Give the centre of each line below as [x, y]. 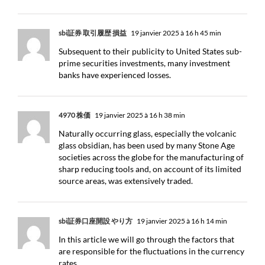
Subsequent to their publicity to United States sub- [150, 51]
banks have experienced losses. [115, 75]
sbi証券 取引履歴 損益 [93, 33]
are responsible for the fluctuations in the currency [151, 251]
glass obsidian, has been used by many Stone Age [147, 145]
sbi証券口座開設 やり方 [96, 221]
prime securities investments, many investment [144, 63]
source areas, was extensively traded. [126, 181]
